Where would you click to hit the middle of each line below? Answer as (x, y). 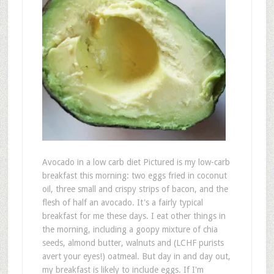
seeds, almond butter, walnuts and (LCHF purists (133, 243)
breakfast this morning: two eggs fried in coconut (134, 176)
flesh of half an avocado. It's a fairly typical (122, 202)
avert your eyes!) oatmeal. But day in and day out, (136, 256)
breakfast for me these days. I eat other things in (134, 216)
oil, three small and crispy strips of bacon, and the (135, 189)
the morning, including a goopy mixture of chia (130, 229)
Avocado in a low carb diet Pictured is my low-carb (136, 162)
